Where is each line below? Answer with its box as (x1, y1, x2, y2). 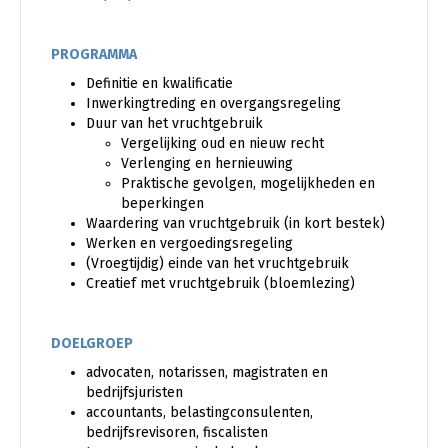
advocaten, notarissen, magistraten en (86, 363, 328, 381)
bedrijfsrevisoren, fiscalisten (86, 423, 268, 441)
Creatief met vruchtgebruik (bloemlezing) (86, 274, 355, 292)
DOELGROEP (51, 334, 133, 352)
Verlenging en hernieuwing (121, 154, 293, 172)
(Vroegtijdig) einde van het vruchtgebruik (86, 254, 349, 272)
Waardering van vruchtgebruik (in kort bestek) (86, 214, 385, 232)
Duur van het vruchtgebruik (86, 114, 263, 132)
